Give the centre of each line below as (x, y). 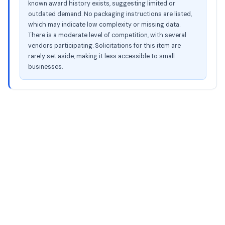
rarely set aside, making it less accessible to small (101, 56)
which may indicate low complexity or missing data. (104, 25)
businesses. (45, 67)
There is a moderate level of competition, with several (107, 35)
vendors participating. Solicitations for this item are (104, 46)
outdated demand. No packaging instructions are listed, (110, 14)
